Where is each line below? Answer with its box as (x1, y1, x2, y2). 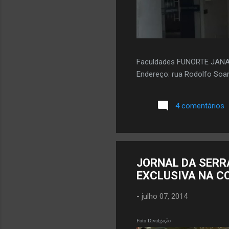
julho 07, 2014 (142, 191, 188, 201)
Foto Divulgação (136, 218, 171, 224)
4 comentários (175, 101, 224, 111)
